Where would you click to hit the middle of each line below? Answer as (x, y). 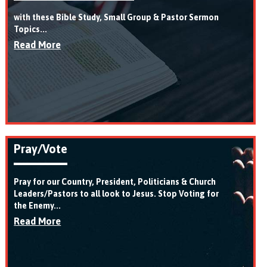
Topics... (31, 29)
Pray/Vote (41, 149)
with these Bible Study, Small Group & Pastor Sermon (117, 17)
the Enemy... (38, 205)
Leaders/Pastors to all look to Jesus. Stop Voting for (117, 193)
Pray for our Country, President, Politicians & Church (115, 181)
